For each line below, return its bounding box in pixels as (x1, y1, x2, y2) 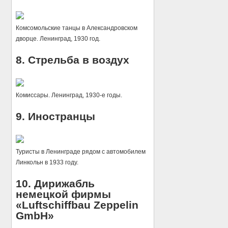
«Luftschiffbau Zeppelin (16, 199, 139, 211)
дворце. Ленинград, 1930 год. (16, 35, 101, 43)
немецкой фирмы (16, 188, 111, 201)
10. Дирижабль (16, 178, 95, 190)
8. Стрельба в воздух (16, 54, 130, 66)
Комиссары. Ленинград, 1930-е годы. (16, 92, 123, 99)
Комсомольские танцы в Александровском (16, 24, 138, 32)
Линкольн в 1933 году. (16, 159, 79, 166)
